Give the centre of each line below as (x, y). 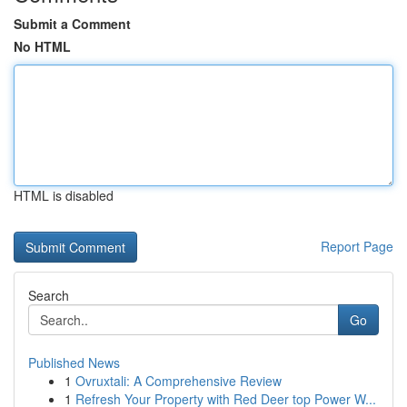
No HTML (42, 46)
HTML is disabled (64, 195)
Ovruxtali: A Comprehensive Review (179, 381)
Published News (74, 362)
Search (49, 295)
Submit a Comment (72, 24)
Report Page (357, 246)
